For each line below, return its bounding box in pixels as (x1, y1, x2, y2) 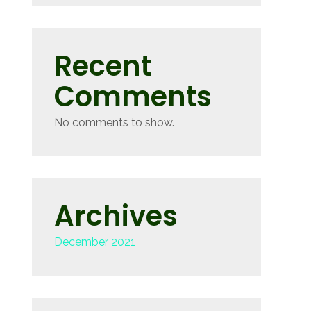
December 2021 (54, 235, 135, 249)
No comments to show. (54, 116, 174, 129)
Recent (54, 47, 151, 85)
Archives (54, 196, 178, 235)
